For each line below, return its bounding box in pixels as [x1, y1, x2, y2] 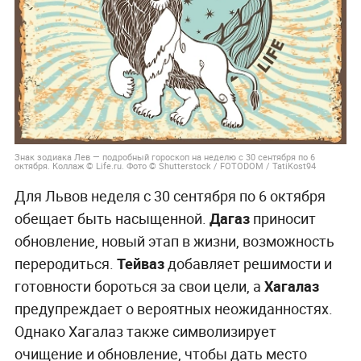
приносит [249, 208, 316, 228]
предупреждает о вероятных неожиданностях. [14, 298, 333, 318]
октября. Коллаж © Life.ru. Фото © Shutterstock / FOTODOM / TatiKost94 [14, 160, 316, 172]
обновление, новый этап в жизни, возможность [14, 230, 334, 251]
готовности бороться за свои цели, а [14, 276, 264, 296]
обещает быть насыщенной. [14, 208, 210, 228]
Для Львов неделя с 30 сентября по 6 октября [14, 185, 326, 205]
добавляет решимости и [164, 253, 332, 273]
